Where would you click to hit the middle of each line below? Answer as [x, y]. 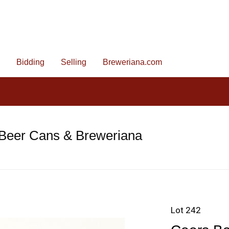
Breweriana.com [132, 62]
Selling [74, 62]
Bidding [30, 62]
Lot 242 [186, 210]
